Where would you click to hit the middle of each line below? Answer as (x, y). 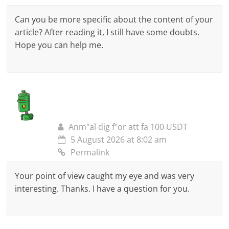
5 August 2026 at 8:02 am (119, 140)
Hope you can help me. (59, 45)
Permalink (90, 153)
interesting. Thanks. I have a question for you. (102, 189)
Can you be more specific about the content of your (114, 20)
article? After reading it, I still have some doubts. (107, 32)
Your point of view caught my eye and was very (105, 176)
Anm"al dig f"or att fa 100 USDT (128, 127)
